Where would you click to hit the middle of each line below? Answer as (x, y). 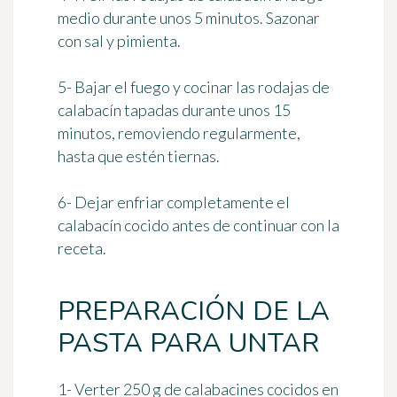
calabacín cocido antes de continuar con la (198, 226)
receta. (82, 249)
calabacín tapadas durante (148, 110)
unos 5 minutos (210, 18)
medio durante (109, 18)
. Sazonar (290, 18)
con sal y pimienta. (119, 41)
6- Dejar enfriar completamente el (174, 202)
